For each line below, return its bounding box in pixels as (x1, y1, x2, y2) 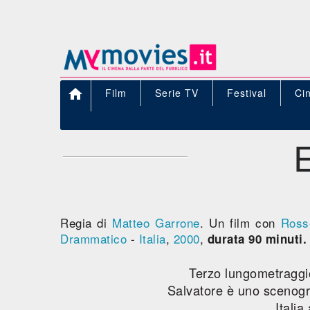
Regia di (60, 214, 113, 231)
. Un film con (199, 214, 281, 231)
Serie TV (155, 86, 199, 100)
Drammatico (60, 230, 127, 247)
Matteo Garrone (112, 214, 200, 231)
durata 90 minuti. (207, 230, 307, 247)
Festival (227, 86, 266, 100)
